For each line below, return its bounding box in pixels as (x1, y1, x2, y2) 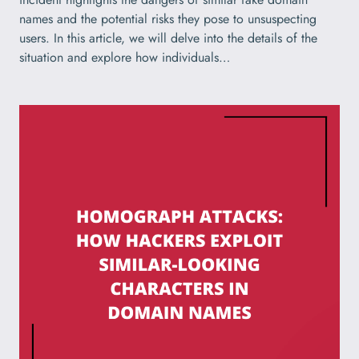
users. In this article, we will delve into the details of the (19, 29, 317, 48)
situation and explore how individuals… (19, 48, 230, 67)
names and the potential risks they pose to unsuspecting (19, 10, 317, 29)
